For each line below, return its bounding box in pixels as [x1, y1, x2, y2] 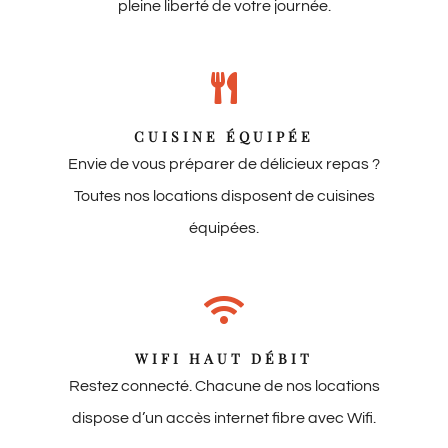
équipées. [189, 220, 259, 237]
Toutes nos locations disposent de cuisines [73, 188, 375, 205]
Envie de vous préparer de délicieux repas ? [68, 156, 380, 173]
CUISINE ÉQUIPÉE [134, 127, 314, 147]
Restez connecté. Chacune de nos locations [68, 378, 380, 395]
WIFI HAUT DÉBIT [135, 349, 313, 369]
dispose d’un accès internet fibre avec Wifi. [72, 410, 376, 427]
